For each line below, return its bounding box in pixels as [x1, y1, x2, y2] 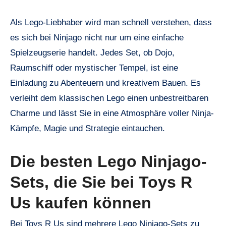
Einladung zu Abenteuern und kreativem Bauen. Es [10, 78, 201, 88]
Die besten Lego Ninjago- [10, 152, 207, 171]
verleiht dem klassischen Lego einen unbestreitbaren [10, 93, 208, 103]
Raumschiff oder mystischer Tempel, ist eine [10, 63, 178, 73]
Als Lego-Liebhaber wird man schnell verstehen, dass [10, 18, 212, 28]
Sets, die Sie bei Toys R [10, 173, 192, 192]
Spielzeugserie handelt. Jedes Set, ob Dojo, [10, 48, 175, 58]
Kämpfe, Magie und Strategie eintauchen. [10, 124, 165, 134]
